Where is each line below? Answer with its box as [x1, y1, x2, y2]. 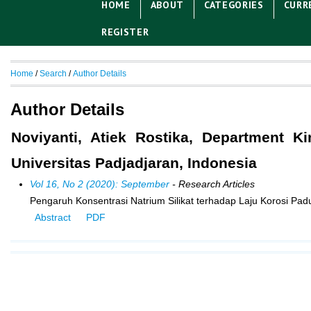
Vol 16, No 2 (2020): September [29, 178, 169, 190]
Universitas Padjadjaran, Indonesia [11, 154, 257, 171]
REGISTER [101, 25, 149, 38]
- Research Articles [169, 178, 255, 190]
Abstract [34, 211, 71, 223]
